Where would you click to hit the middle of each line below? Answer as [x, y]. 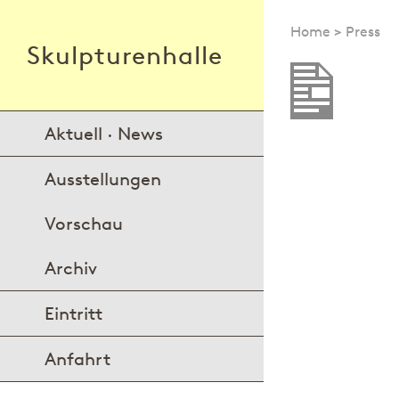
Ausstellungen [103, 179]
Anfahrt [77, 358]
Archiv [71, 268]
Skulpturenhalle [125, 55]
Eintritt [73, 313]
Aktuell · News [104, 133]
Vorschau [84, 223]
